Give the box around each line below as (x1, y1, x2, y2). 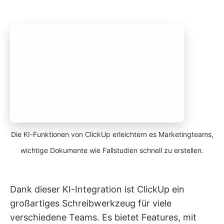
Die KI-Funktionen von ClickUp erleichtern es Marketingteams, (10, 129, 213, 138)
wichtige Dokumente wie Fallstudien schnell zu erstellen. (20, 145, 203, 154)
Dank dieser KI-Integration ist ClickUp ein (10, 183, 184, 194)
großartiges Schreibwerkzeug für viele (10, 197, 171, 208)
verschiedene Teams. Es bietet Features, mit (10, 211, 196, 222)
